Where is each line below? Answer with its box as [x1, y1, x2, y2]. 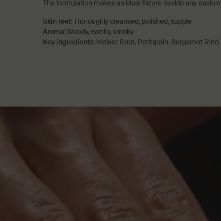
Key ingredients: [43, 37, 95, 46]
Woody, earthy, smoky [67, 27, 134, 36]
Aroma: [43, 27, 66, 36]
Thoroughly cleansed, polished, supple [74, 17, 191, 26]
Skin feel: [43, 17, 72, 26]
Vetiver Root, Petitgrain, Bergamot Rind [96, 37, 219, 46]
